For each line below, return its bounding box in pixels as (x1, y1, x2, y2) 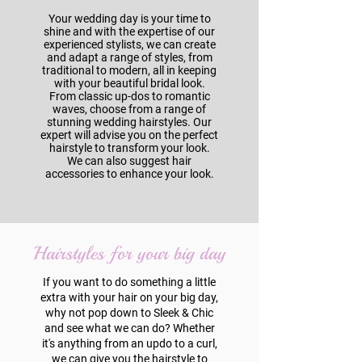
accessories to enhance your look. (44, 167, 214, 180)
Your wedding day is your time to (48, 12, 211, 25)
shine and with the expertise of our (44, 25, 215, 38)
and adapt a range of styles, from (46, 51, 213, 64)
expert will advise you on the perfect (40, 128, 218, 141)
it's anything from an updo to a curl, (41, 337, 217, 350)
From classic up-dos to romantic (48, 90, 210, 103)
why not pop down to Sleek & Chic (45, 306, 213, 319)
